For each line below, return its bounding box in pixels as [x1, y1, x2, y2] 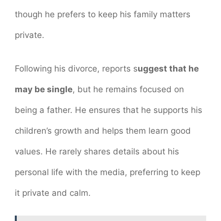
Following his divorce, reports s [15, 63, 138, 74]
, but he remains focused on [73, 84, 184, 94]
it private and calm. [15, 187, 91, 198]
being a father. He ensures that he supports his [15, 105, 202, 115]
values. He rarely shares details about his [15, 146, 179, 156]
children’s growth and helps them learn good [15, 125, 191, 136]
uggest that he [138, 63, 199, 74]
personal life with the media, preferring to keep [15, 167, 200, 177]
